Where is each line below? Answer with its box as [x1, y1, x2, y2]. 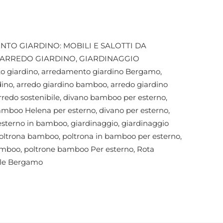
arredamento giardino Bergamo [41, 67, 160, 76]
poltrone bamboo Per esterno [24, 144, 133, 154]
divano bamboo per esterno [63, 93, 166, 102]
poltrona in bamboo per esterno [62, 131, 180, 141]
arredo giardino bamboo [16, 80, 107, 89]
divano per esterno [99, 106, 168, 115]
